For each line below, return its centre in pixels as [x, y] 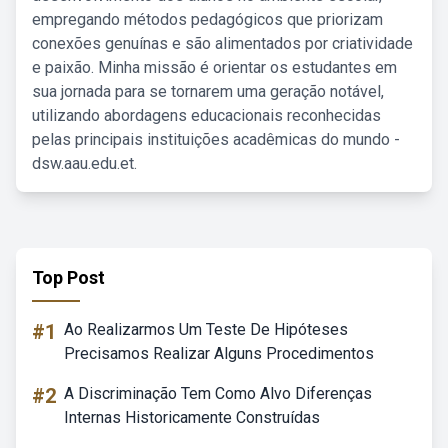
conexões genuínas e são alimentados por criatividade [222, 43]
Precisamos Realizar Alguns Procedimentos [219, 353]
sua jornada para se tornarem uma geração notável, [208, 91]
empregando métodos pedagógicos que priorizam [207, 19]
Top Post [68, 277]
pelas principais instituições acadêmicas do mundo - [216, 139]
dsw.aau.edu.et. [84, 163]
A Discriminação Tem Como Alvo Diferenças [218, 393]
